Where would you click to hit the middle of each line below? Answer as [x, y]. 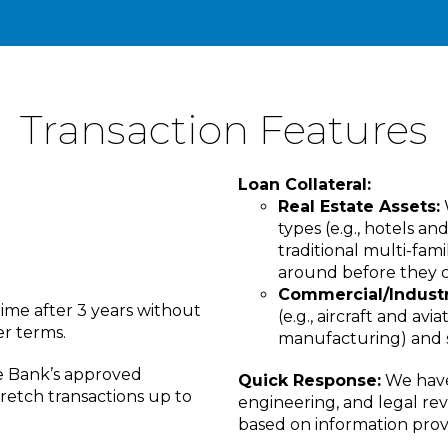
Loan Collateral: [304, 185]
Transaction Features [224, 130]
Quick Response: [309, 381]
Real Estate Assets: [359, 207]
